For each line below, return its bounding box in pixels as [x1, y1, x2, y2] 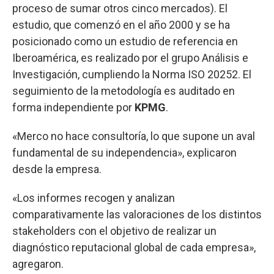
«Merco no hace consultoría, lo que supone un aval [12, 130, 255, 143]
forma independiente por [12, 101, 135, 114]
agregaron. [12, 257, 64, 271]
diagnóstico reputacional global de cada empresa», [12, 241, 256, 254]
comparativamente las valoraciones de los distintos [12, 208, 262, 221]
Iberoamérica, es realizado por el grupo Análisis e [12, 51, 248, 65]
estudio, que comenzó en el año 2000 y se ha [12, 18, 230, 32]
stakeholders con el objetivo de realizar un [12, 224, 217, 238]
